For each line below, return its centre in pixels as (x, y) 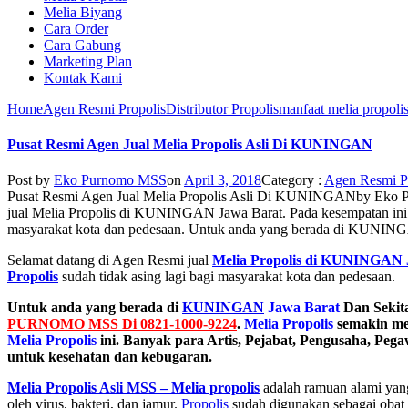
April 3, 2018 (223, 180)
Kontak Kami (83, 77)
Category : (293, 180)
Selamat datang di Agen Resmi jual (110, 260)
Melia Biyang (83, 12)
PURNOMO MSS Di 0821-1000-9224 (122, 324)
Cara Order (76, 28)
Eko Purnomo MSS (110, 180)
